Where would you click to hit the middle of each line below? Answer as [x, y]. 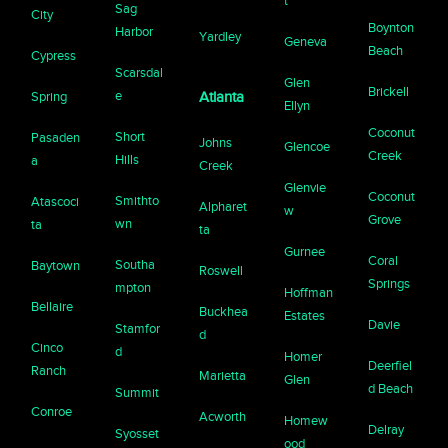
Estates [304, 316]
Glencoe [306, 147]
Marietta [223, 376]
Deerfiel [389, 366]
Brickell [388, 92]
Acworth [223, 417]
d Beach [390, 389]
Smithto [137, 201]
